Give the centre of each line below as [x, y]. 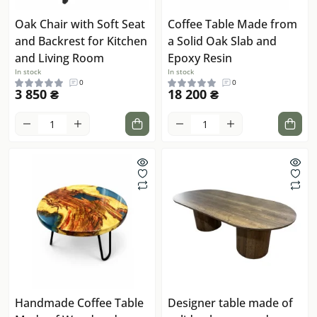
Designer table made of [230, 303]
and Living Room [59, 58]
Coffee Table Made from [232, 24]
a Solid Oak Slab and [222, 41]
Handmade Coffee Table [79, 303]
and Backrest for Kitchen [81, 41]
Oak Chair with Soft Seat [80, 24]
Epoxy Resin [200, 58]
